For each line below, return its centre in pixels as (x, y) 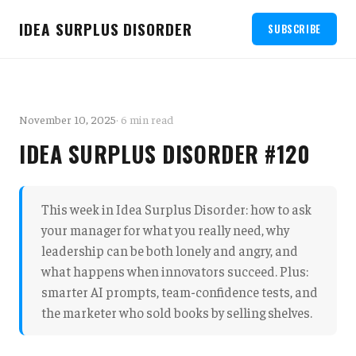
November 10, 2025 (68, 119)
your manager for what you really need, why (165, 230)
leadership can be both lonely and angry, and (170, 250)
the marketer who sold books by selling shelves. (177, 312)
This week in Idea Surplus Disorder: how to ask (176, 209)
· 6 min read (145, 119)
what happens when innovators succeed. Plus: (175, 271)
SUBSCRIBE (294, 29)
